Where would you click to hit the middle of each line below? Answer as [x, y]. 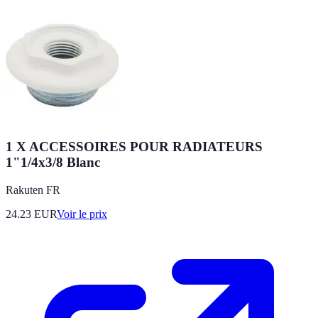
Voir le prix [82, 214]
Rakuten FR [33, 190]
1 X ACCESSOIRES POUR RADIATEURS [134, 147]
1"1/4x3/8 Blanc [53, 162]
